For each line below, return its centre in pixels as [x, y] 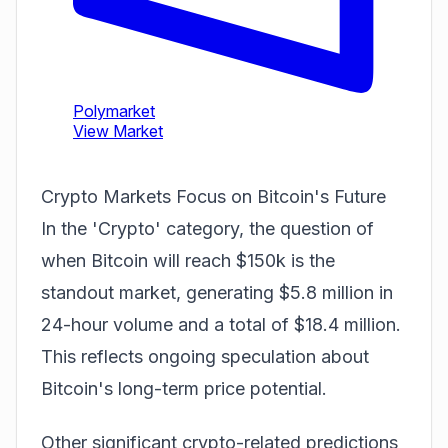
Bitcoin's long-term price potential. [184, 388]
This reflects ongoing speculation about [205, 356]
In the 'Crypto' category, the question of [207, 228]
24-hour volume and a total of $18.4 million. [221, 324]
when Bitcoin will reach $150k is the [188, 260]
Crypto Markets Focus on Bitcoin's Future [213, 196]
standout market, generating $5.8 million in [217, 292]
